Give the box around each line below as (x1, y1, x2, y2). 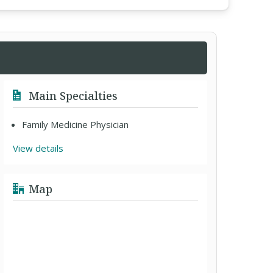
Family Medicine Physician (22, 118, 129, 130)
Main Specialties (26, 88, 118, 103)
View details (13, 142, 64, 154)
